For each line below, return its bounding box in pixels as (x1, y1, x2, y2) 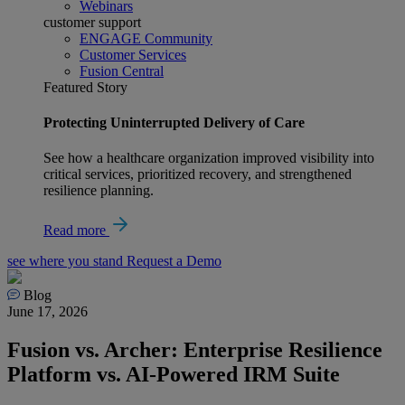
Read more (43, 222, 109, 239)
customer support (43, 14, 141, 30)
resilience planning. (43, 183, 154, 199)
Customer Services (80, 46, 186, 62)
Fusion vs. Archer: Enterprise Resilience (7, 338, 382, 363)
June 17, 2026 (7, 304, 88, 320)
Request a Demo (127, 253, 221, 269)
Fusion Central (80, 62, 164, 79)
